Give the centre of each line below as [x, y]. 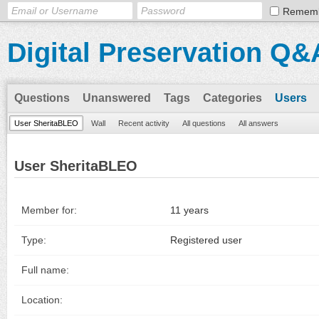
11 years [189, 210]
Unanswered [117, 98]
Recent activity [144, 123]
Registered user [206, 240]
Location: [42, 300]
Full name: [45, 270]
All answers [258, 123]
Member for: [49, 210]
